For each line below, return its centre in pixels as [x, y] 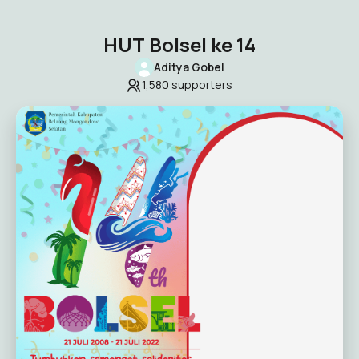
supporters [201, 85]
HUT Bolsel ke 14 [179, 44]
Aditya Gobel [189, 67]
